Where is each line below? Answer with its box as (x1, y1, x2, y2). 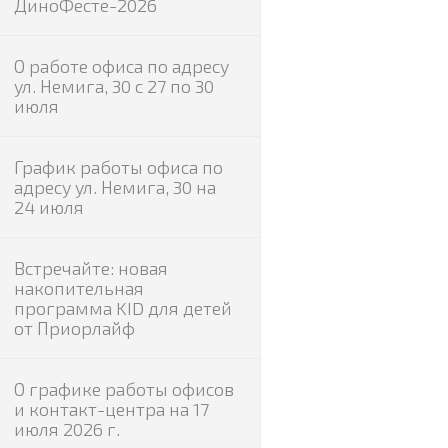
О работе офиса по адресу (13, 55, 229, 77)
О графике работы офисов (13, 378, 234, 400)
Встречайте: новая (13, 257, 168, 279)
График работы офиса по (13, 156, 223, 178)
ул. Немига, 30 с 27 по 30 (13, 75, 214, 97)
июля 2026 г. (13, 418, 120, 440)
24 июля (13, 196, 84, 218)
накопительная (13, 277, 144, 299)
